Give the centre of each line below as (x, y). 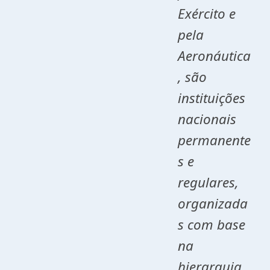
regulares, (208, 182)
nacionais (207, 119)
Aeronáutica (214, 56)
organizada (212, 203)
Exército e (206, 14)
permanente (214, 140)
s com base (211, 224)
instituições (211, 98)
